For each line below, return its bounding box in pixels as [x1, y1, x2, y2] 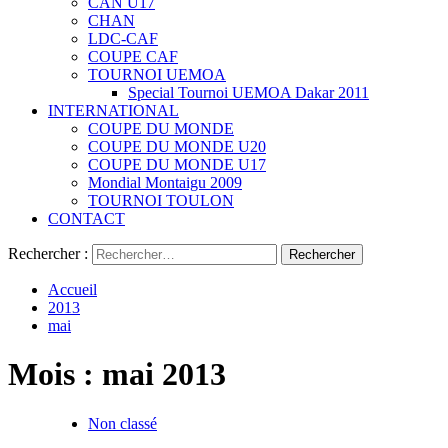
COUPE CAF [88, 48, 178, 65]
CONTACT [48, 210, 125, 227]
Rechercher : [8, 245, 88, 262]
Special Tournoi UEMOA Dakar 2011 [128, 84, 369, 101]
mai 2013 [102, 356, 226, 393]
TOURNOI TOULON [88, 192, 234, 209]
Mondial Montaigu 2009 [88, 174, 242, 191]
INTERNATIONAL [48, 102, 179, 119]
